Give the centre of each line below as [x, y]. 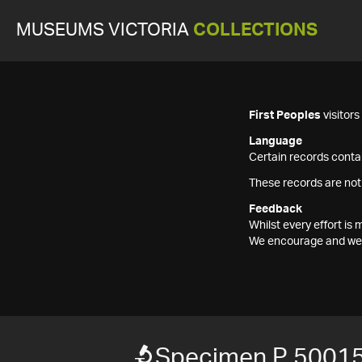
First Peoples [285, 116]
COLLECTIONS [255, 30]
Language [276, 141]
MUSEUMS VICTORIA [105, 30]
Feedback [276, 209]
